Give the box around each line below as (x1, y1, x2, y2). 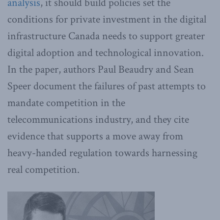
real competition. (7, 162, 80, 177)
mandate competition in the (7, 95, 125, 110)
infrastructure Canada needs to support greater (7, 28, 205, 43)
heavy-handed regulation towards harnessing (7, 145, 197, 160)
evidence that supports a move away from (7, 129, 183, 143)
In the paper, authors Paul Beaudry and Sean (7, 62, 194, 77)
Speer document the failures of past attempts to (7, 79, 206, 93)
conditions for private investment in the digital (7, 12, 206, 27)
